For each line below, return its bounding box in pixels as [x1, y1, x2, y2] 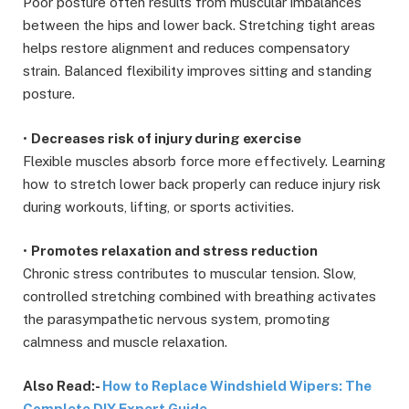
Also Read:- [23, 377, 102, 393]
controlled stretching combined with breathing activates [23, 288, 376, 304]
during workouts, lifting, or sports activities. [23, 198, 294, 215]
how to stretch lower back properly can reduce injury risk [23, 175, 381, 192]
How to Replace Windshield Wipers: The [102, 377, 372, 393]
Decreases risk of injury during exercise [31, 130, 301, 146]
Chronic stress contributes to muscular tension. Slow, [23, 265, 356, 281]
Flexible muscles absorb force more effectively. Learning [23, 152, 385, 169]
